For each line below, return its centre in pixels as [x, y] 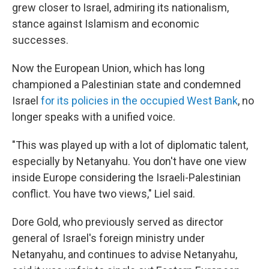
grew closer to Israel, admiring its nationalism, [120, 8]
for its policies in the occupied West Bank [139, 101]
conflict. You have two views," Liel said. [104, 194]
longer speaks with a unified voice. [94, 117]
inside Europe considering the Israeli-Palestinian [126, 177]
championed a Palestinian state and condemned [126, 84]
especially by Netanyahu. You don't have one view [129, 161]
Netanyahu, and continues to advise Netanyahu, [125, 254]
